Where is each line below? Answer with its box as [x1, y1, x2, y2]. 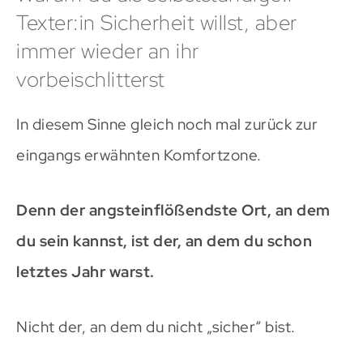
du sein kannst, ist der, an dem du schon [16, 231, 312, 252]
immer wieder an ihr [16, 36, 199, 65]
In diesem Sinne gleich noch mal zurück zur [16, 114, 318, 135]
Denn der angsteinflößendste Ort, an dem [16, 200, 331, 221]
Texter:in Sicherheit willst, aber [16, 8, 297, 36]
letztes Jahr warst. [16, 262, 155, 283]
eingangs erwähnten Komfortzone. [16, 145, 262, 166]
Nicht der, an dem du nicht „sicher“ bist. [16, 317, 296, 338]
